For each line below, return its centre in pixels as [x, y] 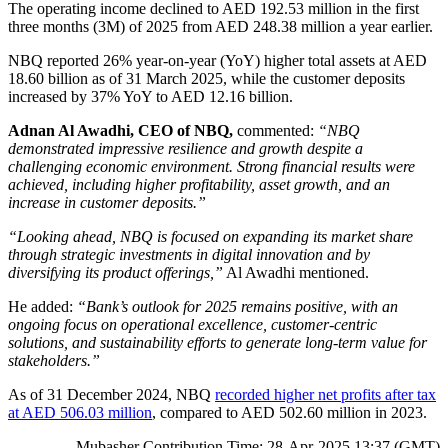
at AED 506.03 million [80, 412]
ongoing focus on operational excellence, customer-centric [192, 324]
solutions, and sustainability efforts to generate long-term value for [217, 342]
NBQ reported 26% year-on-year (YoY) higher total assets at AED [217, 60]
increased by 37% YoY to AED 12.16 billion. [150, 96]
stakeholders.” [54, 360]
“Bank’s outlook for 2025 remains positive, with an [237, 306]
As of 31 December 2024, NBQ [111, 394]
